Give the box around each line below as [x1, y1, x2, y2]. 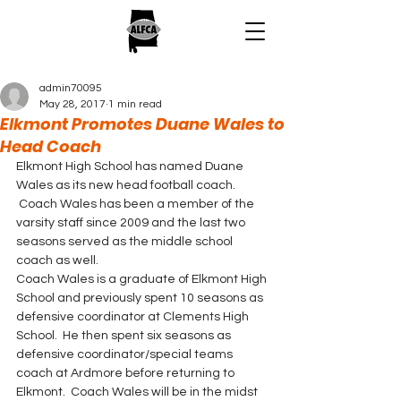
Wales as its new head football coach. [16, 179, 238, 192]
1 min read [108, 98, 162, 110]
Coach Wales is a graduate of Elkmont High [16, 273, 269, 286]
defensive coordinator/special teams [16, 348, 235, 361]
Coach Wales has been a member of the [16, 198, 257, 210]
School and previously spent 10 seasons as [16, 292, 266, 304]
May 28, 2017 [39, 98, 106, 110]
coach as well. [16, 254, 98, 267]
